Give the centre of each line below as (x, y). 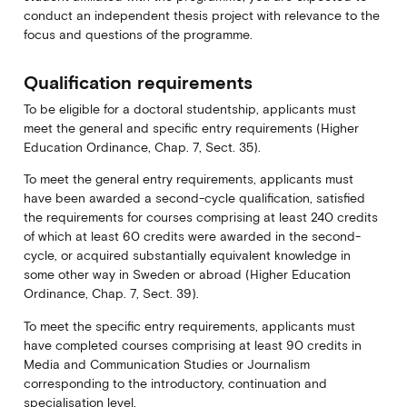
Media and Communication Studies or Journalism (166, 364)
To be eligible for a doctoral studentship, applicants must (189, 109)
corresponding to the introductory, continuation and (175, 383)
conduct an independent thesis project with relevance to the (201, 15)
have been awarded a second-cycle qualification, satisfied (194, 199)
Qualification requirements (138, 82)
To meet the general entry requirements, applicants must (188, 179)
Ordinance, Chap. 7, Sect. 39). (111, 294)
